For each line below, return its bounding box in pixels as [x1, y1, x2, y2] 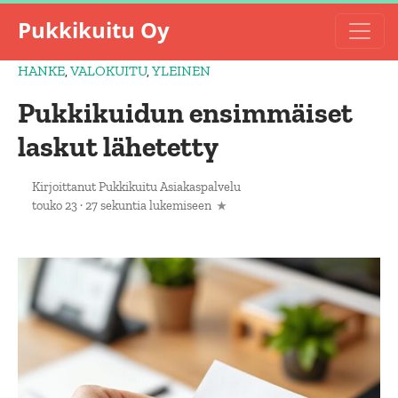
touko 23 [32, 197, 77, 213]
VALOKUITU [70, 62, 147, 79]
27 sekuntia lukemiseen [85, 197, 211, 213]
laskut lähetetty [18, 130, 219, 163]
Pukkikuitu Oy [18, 15, 170, 44]
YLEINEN [152, 62, 211, 79]
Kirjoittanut [32, 179, 99, 195]
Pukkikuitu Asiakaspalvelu [99, 179, 241, 195]
